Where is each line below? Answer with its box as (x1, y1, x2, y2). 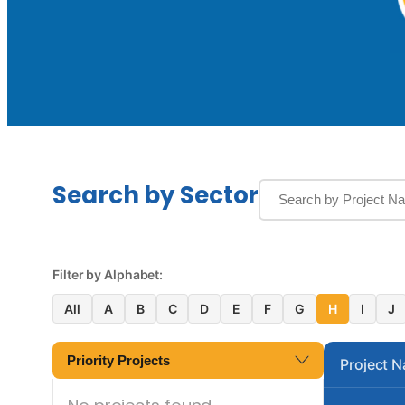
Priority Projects (67, 352, 170, 368)
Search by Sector (52, 178, 259, 212)
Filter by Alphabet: (52, 266, 164, 282)
